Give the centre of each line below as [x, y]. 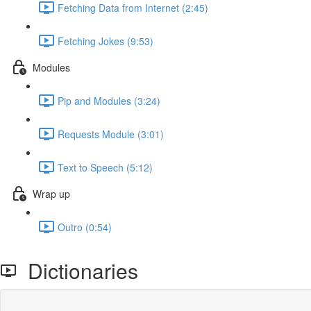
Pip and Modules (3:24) [109, 100]
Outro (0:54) [85, 227]
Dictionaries [77, 270]
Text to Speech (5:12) [105, 167]
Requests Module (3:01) [111, 134]
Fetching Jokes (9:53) [106, 41]
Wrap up [51, 193]
